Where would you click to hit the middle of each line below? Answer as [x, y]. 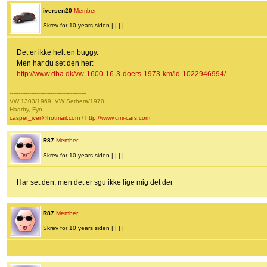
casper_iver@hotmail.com [45, 118]
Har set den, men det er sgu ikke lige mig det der [95, 183]
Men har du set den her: [55, 63]
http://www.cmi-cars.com [118, 118]
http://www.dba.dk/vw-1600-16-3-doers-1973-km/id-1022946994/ [121, 74]
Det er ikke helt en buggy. [58, 53]
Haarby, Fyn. [27, 110]
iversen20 [58, 11]
